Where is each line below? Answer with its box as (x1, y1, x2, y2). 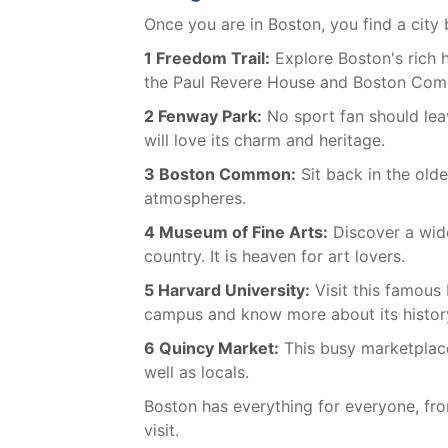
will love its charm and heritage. (144, 130, 385, 151)
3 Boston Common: (144, 164, 296, 185)
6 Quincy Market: (144, 338, 279, 359)
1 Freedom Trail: (144, 48, 270, 69)
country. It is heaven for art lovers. (144, 246, 405, 267)
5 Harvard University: (144, 280, 310, 301)
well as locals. (144, 362, 249, 383)
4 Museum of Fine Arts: (144, 222, 328, 243)
